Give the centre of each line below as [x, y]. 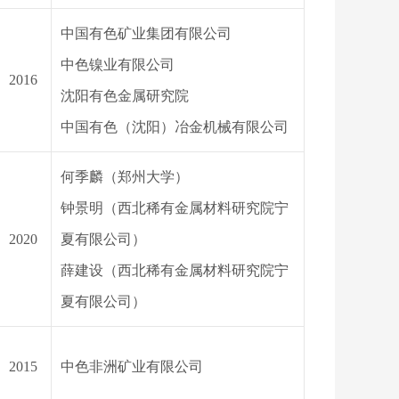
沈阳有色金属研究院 [125, 96]
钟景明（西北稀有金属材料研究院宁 [175, 208]
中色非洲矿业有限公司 [132, 366]
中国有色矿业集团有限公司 [146, 33]
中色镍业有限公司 [118, 65]
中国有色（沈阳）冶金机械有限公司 [175, 127]
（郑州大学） [146, 177]
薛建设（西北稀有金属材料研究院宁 [175, 270]
